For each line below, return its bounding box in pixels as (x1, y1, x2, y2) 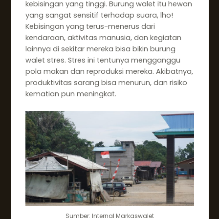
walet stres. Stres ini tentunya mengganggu (25, 55, 180, 65)
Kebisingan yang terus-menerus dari (25, 21, 155, 31)
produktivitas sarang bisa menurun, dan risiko (25, 77, 187, 88)
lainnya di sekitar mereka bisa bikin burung (25, 44, 175, 54)
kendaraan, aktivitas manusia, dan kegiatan (25, 32, 181, 43)
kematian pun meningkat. (25, 88, 116, 99)
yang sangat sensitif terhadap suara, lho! (25, 10, 173, 20)
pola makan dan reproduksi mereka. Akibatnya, (25, 66, 193, 76)
